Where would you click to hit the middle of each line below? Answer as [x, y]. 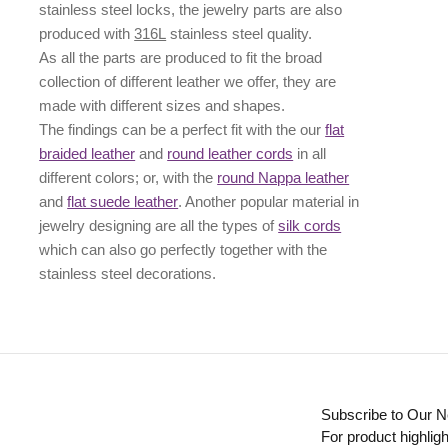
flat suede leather [123, 202]
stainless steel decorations [126, 274]
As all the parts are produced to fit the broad [181, 58]
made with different [101, 106]
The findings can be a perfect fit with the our [182, 130]
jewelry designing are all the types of [159, 226]
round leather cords [230, 154]
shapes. [259, 106]
